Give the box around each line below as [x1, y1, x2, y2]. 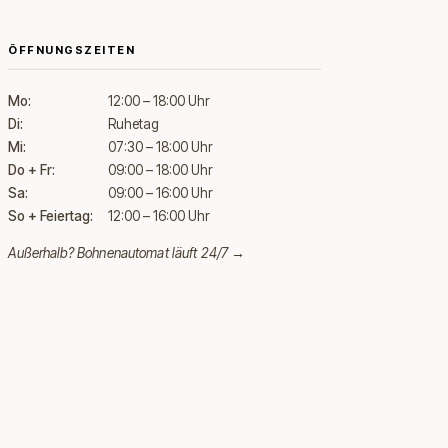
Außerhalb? [8, 245, 77, 261]
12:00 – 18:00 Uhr [108, 93, 210, 109]
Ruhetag [108, 116, 159, 132]
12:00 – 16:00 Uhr [108, 208, 210, 224]
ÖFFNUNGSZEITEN [8, 42, 136, 57]
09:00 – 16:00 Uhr [108, 185, 213, 201]
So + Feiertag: [8, 208, 93, 224]
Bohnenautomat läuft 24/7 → [77, 245, 246, 261]
